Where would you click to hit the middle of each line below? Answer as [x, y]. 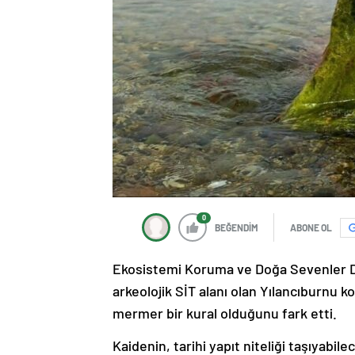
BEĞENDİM [237, 227]
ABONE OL [311, 227]
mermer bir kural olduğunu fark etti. [225, 313]
